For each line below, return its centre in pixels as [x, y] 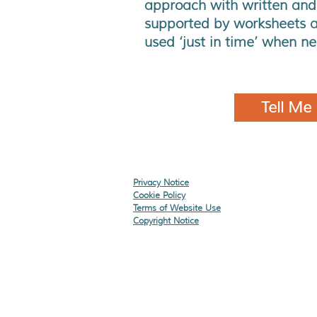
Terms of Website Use [177, 208]
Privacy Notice [161, 182]
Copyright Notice [166, 220]
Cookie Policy [159, 195]
